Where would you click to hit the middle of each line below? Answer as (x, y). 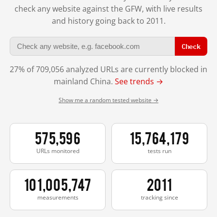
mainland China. (84, 81)
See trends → (139, 81)
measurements (58, 197)
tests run (159, 151)
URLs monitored (58, 151)
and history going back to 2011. (108, 21)
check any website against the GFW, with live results (108, 8)
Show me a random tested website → (108, 100)
